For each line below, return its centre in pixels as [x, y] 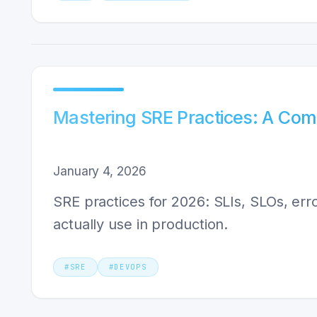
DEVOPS [131, 267]
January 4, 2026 [100, 171]
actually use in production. [141, 224]
